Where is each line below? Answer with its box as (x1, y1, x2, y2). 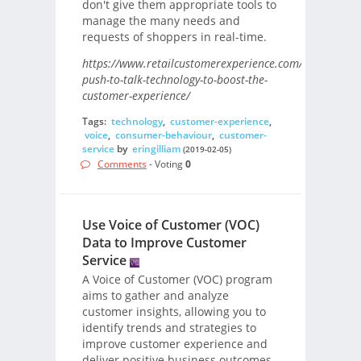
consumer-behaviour (114, 127, 212, 142)
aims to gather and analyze (81, 288, 229, 304)
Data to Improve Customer (81, 234, 247, 252)
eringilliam (131, 141, 180, 156)
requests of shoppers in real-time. (81, 29, 267, 45)
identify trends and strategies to (81, 320, 256, 336)
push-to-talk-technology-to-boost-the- (81, 72, 268, 88)
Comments (97, 157, 147, 172)
